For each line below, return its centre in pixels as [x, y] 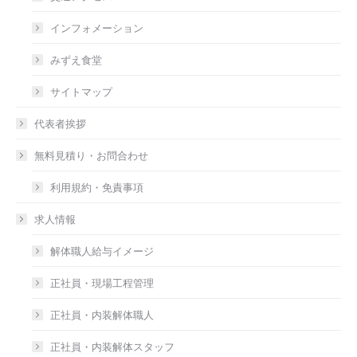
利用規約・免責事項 [97, 187]
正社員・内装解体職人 [102, 314]
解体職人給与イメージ [102, 251]
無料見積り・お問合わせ [91, 155]
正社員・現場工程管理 [102, 282]
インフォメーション [97, 27]
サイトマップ [81, 91]
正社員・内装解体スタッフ [112, 346]
